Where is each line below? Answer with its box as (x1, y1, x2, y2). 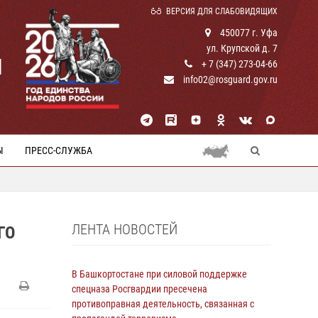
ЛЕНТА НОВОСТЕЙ (72, 221, 177, 238)
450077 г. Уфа (218, 27, 278, 38)
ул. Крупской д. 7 (207, 43, 278, 54)
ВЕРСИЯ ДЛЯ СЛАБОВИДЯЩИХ (166, 6, 278, 16)
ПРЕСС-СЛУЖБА (25, 145, 92, 156)
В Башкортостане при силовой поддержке (72, 268, 247, 280)
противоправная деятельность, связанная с (72, 298, 254, 309)
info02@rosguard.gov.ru (181, 74, 278, 85)
